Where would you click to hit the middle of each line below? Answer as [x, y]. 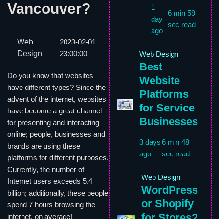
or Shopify [167, 204]
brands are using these [44, 146]
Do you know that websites [50, 76]
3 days [150, 142]
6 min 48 [175, 142]
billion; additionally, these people [58, 193]
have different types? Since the [56, 88]
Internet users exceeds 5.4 [50, 181]
